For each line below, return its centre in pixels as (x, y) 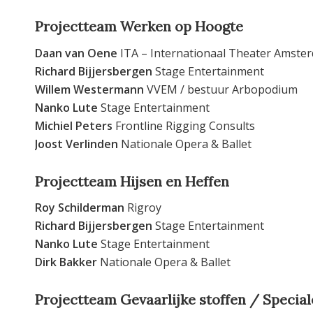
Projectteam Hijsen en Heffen (132, 181)
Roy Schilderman (80, 208)
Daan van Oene (76, 53)
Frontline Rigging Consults (184, 125)
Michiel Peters (74, 125)
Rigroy (143, 208)
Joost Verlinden (77, 144)
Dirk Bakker (66, 262)
